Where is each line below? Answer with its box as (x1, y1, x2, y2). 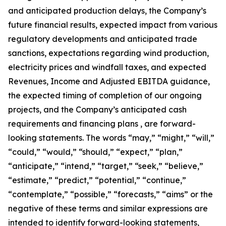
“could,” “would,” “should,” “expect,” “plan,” (8, 147, 183, 157)
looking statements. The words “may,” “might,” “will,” (8, 133, 214, 143)
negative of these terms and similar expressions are (8, 203, 208, 213)
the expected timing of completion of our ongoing (8, 90, 202, 100)
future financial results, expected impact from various (8, 20, 217, 30)
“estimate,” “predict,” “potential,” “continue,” (8, 175, 186, 185)
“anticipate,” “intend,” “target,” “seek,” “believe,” (8, 161, 203, 171)
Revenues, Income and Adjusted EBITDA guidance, (8, 76, 210, 86)
